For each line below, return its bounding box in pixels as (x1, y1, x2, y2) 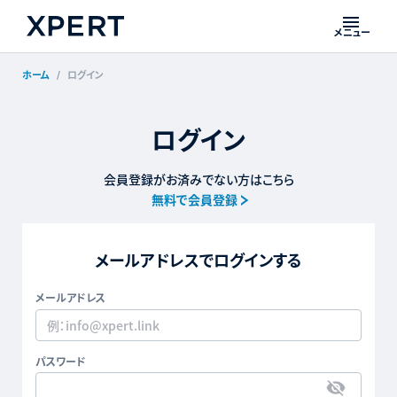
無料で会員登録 (152, 191, 237, 208)
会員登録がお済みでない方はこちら (103, 170, 294, 188)
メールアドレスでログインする (95, 248, 302, 271)
